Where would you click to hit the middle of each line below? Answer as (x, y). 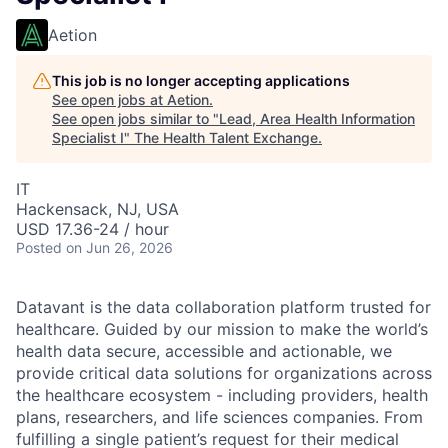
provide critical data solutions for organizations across (224, 373)
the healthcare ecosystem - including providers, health (222, 395)
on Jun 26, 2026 (119, 247)
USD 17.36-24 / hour (92, 229)
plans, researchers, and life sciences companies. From (219, 417)
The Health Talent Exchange (226, 137)
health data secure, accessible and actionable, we (204, 351)
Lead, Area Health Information (317, 118)
